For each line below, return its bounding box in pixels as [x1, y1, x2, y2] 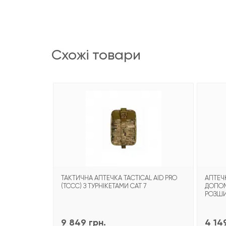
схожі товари [62, 46, 141, 64]
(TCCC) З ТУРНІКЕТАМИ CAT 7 [61, 182, 146, 190]
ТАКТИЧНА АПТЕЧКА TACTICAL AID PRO [61, 174, 177, 182]
